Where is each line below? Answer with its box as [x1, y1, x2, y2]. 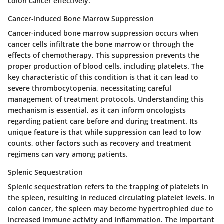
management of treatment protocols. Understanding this [8, 94, 204, 104]
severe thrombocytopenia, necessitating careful [8, 83, 171, 93]
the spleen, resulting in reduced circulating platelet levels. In [8, 192, 215, 202]
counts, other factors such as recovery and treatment [8, 138, 191, 148]
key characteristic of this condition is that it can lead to [8, 72, 198, 82]
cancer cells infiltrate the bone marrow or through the [8, 39, 194, 49]
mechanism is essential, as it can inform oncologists [8, 105, 186, 115]
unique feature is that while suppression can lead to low [8, 127, 201, 137]
